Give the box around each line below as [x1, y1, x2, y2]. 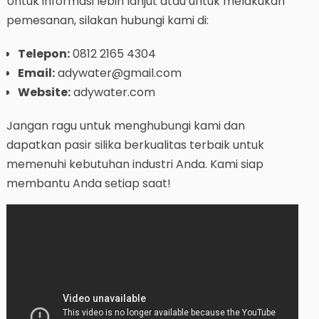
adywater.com [70, 83, 155, 100]
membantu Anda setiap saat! [6, 174, 171, 192]
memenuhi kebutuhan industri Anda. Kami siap [6, 155, 263, 172]
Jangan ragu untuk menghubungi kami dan [6, 117, 245, 134]
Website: [17, 83, 70, 100]
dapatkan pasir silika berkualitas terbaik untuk [6, 136, 264, 153]
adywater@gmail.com [54, 64, 182, 81]
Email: [17, 64, 55, 81]
